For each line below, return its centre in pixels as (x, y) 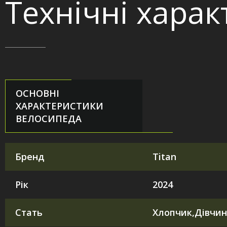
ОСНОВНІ (37, 93)
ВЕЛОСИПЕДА (49, 118)
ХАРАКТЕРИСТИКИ (60, 106)
